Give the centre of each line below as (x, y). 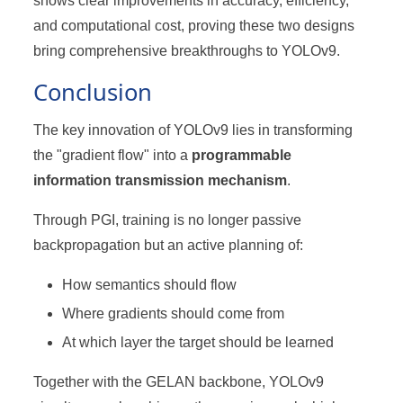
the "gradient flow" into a (113, 155)
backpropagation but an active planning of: (169, 245)
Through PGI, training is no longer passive (168, 219)
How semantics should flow (150, 284)
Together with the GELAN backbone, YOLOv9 (179, 381)
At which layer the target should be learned (198, 342)
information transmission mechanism (161, 180)
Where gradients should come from (174, 313)
